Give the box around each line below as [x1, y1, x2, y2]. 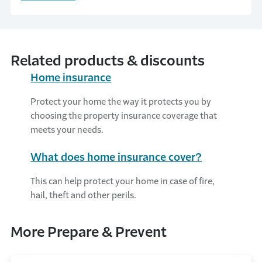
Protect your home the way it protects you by [30, 97, 212, 106]
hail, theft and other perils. [30, 191, 137, 199]
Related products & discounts [11, 54, 205, 68]
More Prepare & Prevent [11, 225, 167, 239]
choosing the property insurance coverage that [30, 111, 218, 120]
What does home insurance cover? [30, 152, 202, 163]
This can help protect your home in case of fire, [30, 177, 215, 185]
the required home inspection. [21, 18, 166, 28]
